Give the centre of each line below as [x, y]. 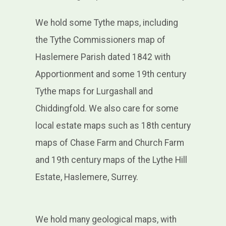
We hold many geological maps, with [106, 220]
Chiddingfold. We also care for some [107, 109]
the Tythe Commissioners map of [100, 40]
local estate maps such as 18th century [113, 126]
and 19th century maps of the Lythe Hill [111, 160]
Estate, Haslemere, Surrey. [87, 177]
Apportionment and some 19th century [110, 74]
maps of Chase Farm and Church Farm [109, 143]
